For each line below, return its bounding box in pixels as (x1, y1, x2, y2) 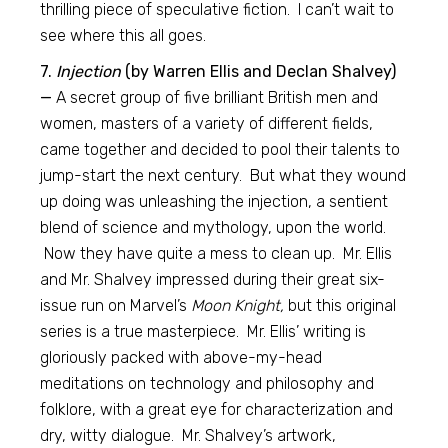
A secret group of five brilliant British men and (52, 88, 379, 107)
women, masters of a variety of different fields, (40, 114, 374, 133)
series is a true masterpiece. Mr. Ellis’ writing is (40, 322, 367, 341)
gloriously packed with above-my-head (40, 348, 323, 367)
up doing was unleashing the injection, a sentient (40, 192, 389, 211)
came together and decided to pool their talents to (40, 140, 401, 159)
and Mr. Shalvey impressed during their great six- (40, 270, 386, 289)
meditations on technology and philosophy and (40, 374, 375, 393)
